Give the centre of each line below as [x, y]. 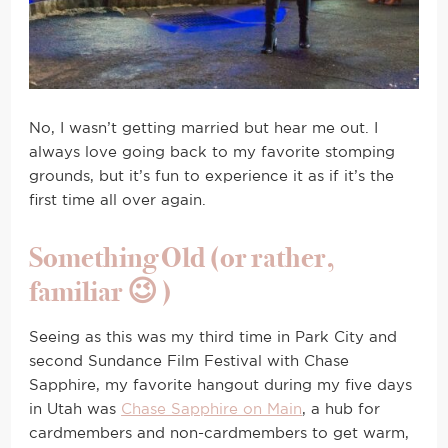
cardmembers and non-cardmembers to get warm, [219, 434]
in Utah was [75, 410]
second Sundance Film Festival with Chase [189, 362]
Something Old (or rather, [182, 258]
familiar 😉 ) [101, 292]
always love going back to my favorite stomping [212, 153]
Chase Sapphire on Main [212, 410]
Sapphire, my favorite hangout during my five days [221, 386]
